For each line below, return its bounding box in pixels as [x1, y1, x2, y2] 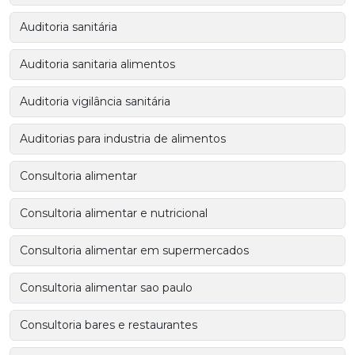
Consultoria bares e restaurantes [20, 317, 197, 332]
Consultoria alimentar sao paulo [20, 280, 193, 295]
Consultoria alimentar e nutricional [20, 205, 208, 220]
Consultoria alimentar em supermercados [20, 242, 249, 258]
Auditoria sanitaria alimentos [20, 56, 175, 71]
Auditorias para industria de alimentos [20, 131, 226, 146]
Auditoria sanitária [20, 19, 117, 34]
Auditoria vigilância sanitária [20, 94, 170, 109]
